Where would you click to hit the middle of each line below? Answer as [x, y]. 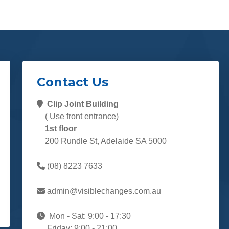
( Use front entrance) [78, 117]
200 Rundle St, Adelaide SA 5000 [102, 141]
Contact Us [73, 82]
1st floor [57, 129]
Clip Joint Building [83, 104]
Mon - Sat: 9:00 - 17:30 [88, 216]
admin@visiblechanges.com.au [103, 191]
